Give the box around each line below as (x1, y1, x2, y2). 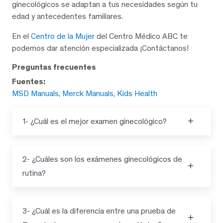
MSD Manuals (12, 89, 59, 99)
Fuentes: (12, 77, 45, 87)
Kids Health (117, 89, 157, 99)
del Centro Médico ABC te (95, 31, 188, 41)
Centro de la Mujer (31, 31, 95, 41)
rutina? (22, 168, 46, 178)
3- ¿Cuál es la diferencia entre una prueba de (22, 206, 176, 216)
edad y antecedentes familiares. (12, 11, 123, 21)
